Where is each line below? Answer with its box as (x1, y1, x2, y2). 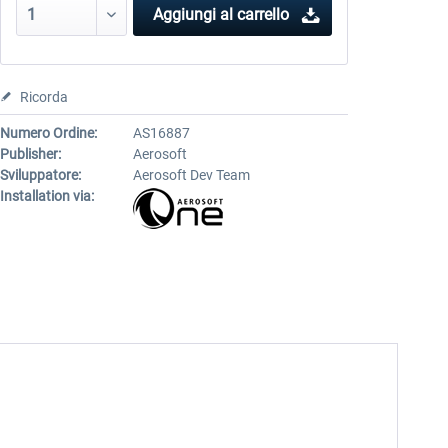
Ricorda (19, 89, 68, 105)
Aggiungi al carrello (152, 5, 289, 24)
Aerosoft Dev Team (132, 167, 250, 183)
